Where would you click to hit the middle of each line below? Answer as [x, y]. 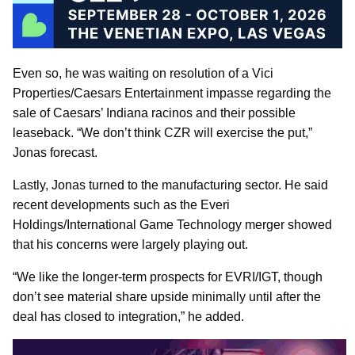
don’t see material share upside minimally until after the [167, 296]
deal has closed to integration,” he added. [128, 316]
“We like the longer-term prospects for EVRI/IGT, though [168, 277]
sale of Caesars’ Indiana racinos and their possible [154, 113]
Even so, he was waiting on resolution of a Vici [143, 73]
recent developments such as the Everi [121, 204]
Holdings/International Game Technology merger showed [172, 224]
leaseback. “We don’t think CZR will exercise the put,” [162, 132]
